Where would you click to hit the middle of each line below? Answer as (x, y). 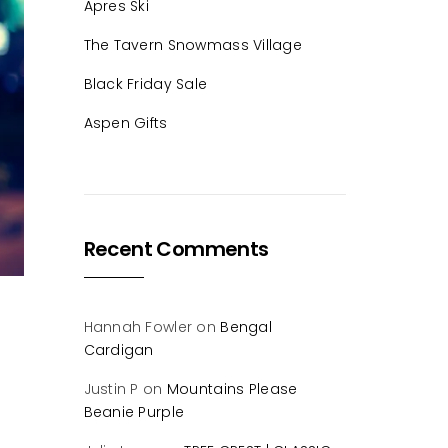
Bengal (246, 327)
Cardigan (118, 350)
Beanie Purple (134, 412)
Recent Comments (176, 249)
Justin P (111, 389)
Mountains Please (232, 389)
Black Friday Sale (145, 84)
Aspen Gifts (125, 123)
